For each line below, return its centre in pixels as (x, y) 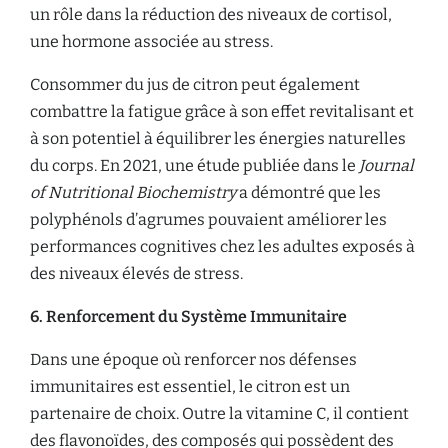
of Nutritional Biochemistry (133, 192)
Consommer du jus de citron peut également (195, 84)
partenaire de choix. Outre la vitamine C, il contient (219, 413)
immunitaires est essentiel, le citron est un (190, 386)
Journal (386, 165)
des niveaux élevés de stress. (136, 273)
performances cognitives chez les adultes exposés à (222, 246)
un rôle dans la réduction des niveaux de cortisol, (211, 14)
